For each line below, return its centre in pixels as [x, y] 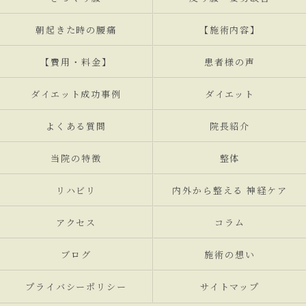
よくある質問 [76, 126]
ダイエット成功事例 [76, 94]
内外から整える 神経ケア [230, 190]
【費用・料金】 [76, 62]
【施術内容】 [230, 30]
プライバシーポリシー [76, 287]
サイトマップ [230, 287]
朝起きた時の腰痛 [76, 30]
